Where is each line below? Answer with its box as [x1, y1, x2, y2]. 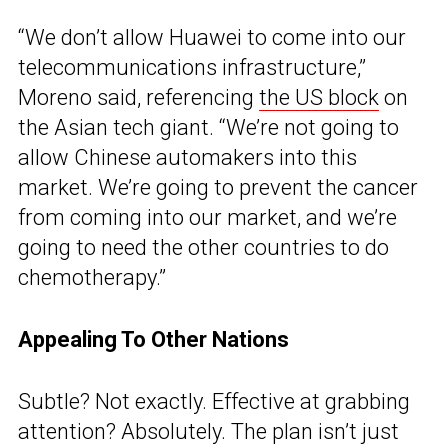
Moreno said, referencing [18, 85, 259, 111]
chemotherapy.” [18, 265, 166, 291]
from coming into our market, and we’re [18, 205, 397, 231]
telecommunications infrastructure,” [18, 55, 366, 81]
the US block [259, 85, 379, 111]
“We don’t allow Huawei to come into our [18, 25, 406, 51]
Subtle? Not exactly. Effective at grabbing [18, 389, 410, 415]
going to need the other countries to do [18, 235, 389, 261]
